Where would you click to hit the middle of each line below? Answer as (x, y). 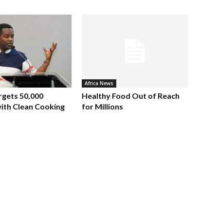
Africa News (99, 83)
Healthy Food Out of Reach (131, 96)
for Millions (102, 106)
